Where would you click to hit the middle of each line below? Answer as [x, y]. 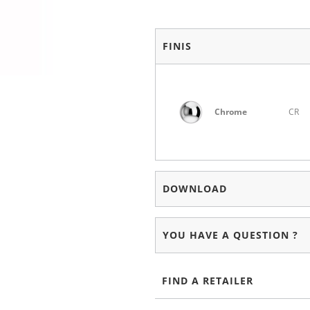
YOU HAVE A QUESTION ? [230, 235]
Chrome [230, 112]
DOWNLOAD [194, 189]
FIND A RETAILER [207, 281]
